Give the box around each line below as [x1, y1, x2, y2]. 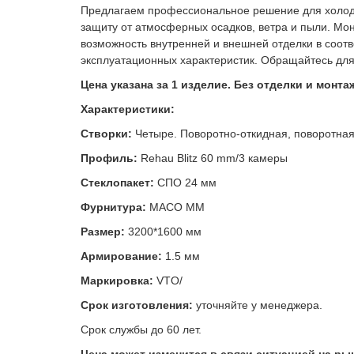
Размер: [81, 225, 125, 238]
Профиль [81, 152, 134, 164]
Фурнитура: [81, 201, 149, 213]
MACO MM [149, 201, 205, 213]
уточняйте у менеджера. [196, 299, 322, 311]
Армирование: [81, 250, 162, 262]
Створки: [81, 127, 132, 140]
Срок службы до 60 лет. [81, 323, 205, 336]
